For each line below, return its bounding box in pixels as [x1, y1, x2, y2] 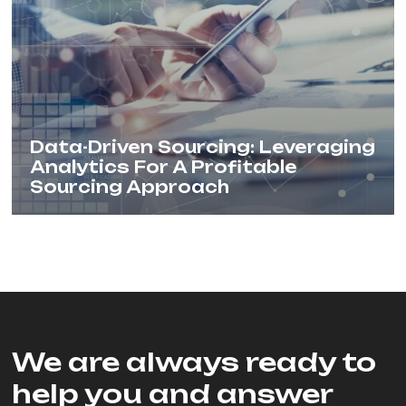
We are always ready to [12, 346, 377, 378]
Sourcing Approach [30, 177, 230, 197]
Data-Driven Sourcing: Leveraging [30, 137, 376, 157]
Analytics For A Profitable [30, 157, 298, 177]
